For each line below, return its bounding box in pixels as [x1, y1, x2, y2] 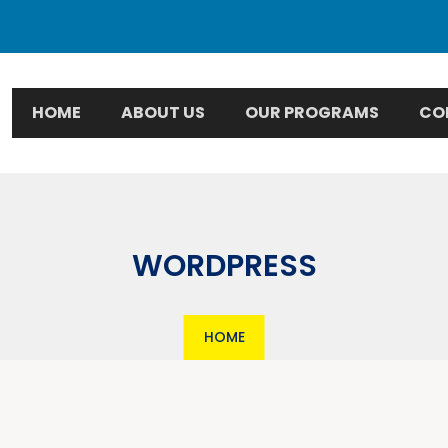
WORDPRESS [131, 244, 317, 287]
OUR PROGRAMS [245, 100, 380, 124]
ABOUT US [121, 100, 206, 124]
